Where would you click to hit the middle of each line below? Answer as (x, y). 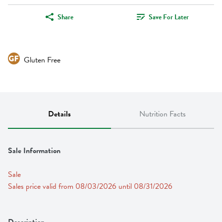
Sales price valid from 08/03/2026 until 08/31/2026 (90, 187)
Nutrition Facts (163, 114)
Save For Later (168, 17)
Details (59, 114)
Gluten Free (42, 60)
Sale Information (34, 151)
